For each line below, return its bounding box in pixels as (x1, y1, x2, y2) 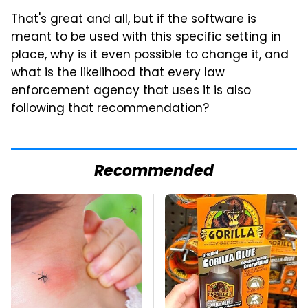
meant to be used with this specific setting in (11, 28, 281, 47)
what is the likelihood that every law (11, 64, 225, 83)
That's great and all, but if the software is (11, 10, 256, 30)
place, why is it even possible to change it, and (11, 46, 289, 65)
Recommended (94, 159, 214, 185)
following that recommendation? (11, 100, 209, 119)
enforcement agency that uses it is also (11, 82, 251, 101)
